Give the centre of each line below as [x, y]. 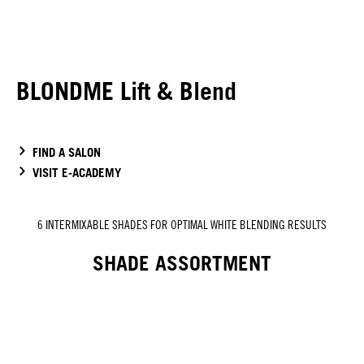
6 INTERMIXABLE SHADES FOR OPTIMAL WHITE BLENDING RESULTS [182, 224]
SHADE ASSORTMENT [182, 263]
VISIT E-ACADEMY [77, 172]
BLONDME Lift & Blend [126, 91]
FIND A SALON [67, 152]
